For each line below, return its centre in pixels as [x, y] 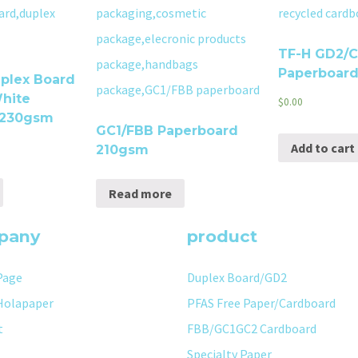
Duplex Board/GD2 [237, 278]
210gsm [122, 150]
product [222, 237]
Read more [140, 194]
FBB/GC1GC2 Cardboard [252, 329]
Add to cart [323, 148]
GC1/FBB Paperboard [167, 131]
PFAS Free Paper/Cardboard [261, 303]
